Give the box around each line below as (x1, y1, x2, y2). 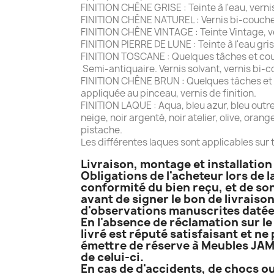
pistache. (81, 123, 122, 136)
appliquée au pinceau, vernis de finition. (81, 86, 256, 100)
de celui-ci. (81, 249, 144, 265)
